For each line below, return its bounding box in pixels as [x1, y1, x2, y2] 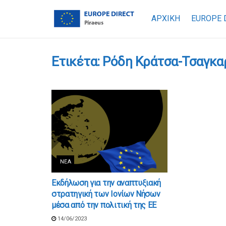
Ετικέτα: [51, 54, 103, 69]
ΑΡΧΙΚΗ [151, 14, 180, 23]
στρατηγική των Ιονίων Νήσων [51, 189, 160, 199]
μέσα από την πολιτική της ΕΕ [51, 200, 157, 210]
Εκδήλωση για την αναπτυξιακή [51, 178, 161, 188]
